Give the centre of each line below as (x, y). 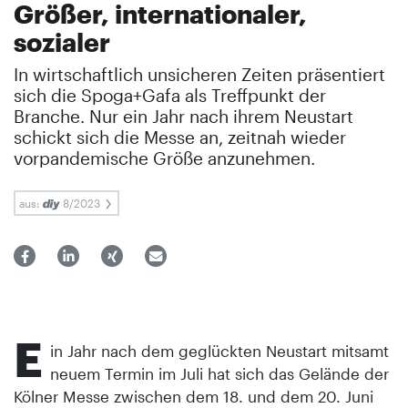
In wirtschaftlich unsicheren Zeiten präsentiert (199, 74)
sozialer (62, 41)
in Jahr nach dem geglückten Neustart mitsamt (219, 350)
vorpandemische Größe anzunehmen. (164, 158)
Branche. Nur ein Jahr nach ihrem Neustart (184, 116)
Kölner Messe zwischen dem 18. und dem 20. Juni (194, 396)
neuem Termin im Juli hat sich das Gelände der (219, 373)
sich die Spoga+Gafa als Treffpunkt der (170, 95)
